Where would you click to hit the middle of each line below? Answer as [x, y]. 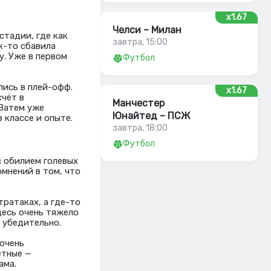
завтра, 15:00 [140, 42]
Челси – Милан [147, 30]
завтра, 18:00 [140, 128]
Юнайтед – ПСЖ [152, 116]
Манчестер [139, 103]
